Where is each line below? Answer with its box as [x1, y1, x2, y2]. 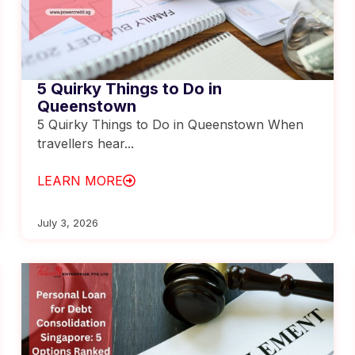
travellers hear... [37, 135, 135, 151]
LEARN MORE [37, 172, 124, 189]
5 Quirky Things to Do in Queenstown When [37, 116, 304, 132]
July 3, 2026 [37, 216, 99, 229]
